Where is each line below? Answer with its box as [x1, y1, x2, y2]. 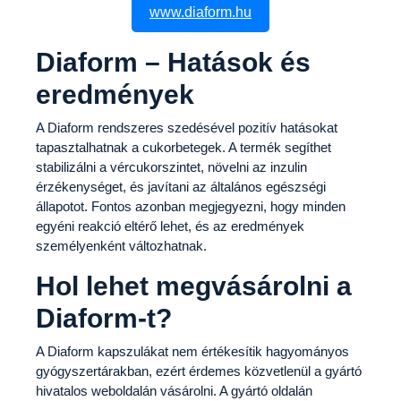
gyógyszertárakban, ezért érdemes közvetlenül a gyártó [36, 363, 362, 379]
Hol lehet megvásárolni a [36, 270, 352, 301]
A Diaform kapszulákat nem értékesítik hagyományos [36, 343, 349, 359]
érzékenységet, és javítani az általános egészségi [36, 178, 326, 194]
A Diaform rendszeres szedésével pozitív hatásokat [36, 119, 337, 135]
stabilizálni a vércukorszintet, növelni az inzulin [36, 158, 307, 175]
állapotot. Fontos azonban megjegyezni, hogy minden [36, 198, 346, 214]
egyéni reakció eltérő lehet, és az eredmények [36, 218, 304, 234]
